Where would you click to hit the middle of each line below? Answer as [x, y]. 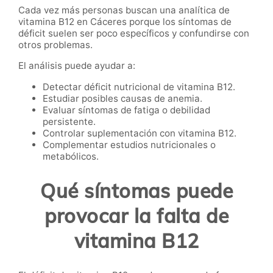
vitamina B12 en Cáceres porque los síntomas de [125, 22]
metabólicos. [71, 157]
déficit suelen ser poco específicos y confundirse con [134, 34]
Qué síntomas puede [136, 190]
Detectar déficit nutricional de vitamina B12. [139, 87]
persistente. [69, 122]
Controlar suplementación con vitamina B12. [140, 133]
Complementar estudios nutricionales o [129, 145]
